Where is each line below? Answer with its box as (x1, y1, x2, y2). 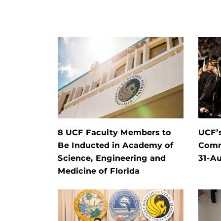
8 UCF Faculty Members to (58, 128, 171, 138)
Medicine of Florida (58, 166, 140, 176)
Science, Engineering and (58, 153, 166, 163)
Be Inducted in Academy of (58, 141, 174, 150)
